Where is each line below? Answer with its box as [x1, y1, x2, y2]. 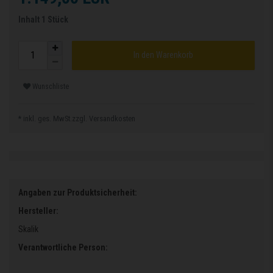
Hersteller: [18, 205, 58, 216]
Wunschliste [32, 82, 69, 91]
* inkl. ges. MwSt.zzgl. [18, 113, 89, 123]
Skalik [18, 224, 38, 234]
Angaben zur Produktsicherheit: [18, 187, 137, 197]
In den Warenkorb [133, 50, 193, 60]
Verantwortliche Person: [18, 242, 108, 252]
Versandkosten [89, 113, 135, 123]
